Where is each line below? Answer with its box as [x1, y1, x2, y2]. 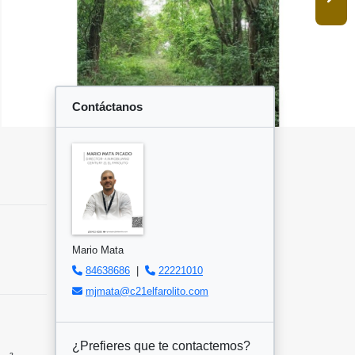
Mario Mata [72, 243, 124, 256]
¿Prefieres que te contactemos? [72, 338, 250, 353]
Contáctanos [72, 99, 143, 113]
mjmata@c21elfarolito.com [86, 284, 208, 297]
